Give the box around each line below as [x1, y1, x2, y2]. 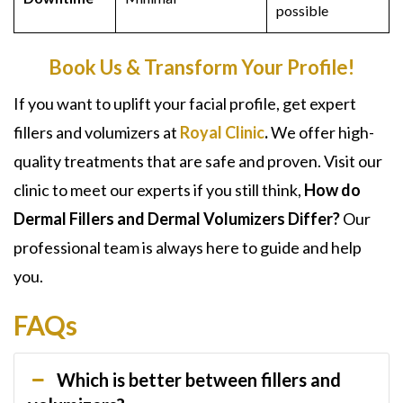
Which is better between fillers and [57, 369, 342, 390]
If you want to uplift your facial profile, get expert [13, 94, 356, 113]
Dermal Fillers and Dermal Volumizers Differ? [13, 209, 340, 228]
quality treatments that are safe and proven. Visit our [13, 151, 382, 171]
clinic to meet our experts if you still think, [13, 180, 304, 200]
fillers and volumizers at [13, 122, 180, 142]
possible [276, 2, 328, 19]
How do [304, 180, 361, 200]
